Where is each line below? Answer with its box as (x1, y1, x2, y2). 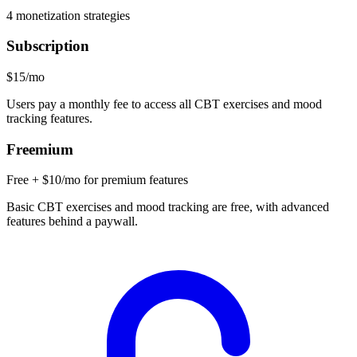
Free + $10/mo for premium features (6, 173, 188, 187)
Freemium (6, 140, 73, 158)
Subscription (6, 37, 89, 55)
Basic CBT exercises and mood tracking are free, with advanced (6, 200, 329, 214)
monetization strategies (13, 8, 130, 22)
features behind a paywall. (6, 214, 138, 229)
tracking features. (6, 112, 92, 125)
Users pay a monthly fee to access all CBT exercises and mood (6, 97, 322, 111)
